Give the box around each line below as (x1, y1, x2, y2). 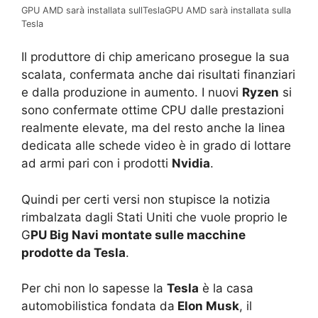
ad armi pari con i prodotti (21, 156, 172, 171)
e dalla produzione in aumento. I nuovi (21, 85, 242, 100)
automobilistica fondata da (21, 299, 175, 314)
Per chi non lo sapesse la (21, 281, 167, 296)
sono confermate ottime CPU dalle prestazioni (21, 103, 284, 118)
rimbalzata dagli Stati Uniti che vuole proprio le (21, 209, 287, 224)
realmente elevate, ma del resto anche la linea (21, 121, 285, 136)
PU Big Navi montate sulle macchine (31, 227, 246, 242)
